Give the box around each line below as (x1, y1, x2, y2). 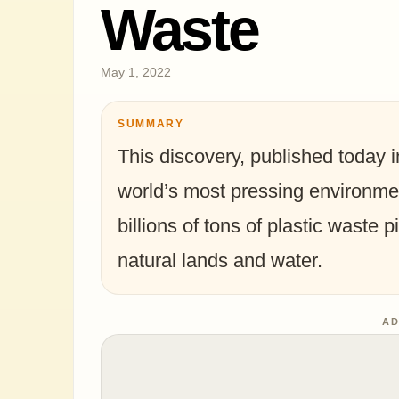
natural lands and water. (118, 249, 322, 272)
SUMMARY (118, 118, 184, 130)
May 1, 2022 (101, 65, 171, 79)
